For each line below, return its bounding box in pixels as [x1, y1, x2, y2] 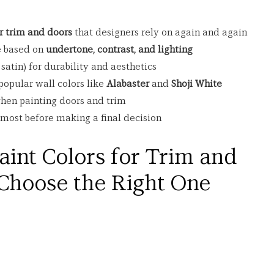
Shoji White [171, 80, 222, 89]
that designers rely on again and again [72, 28, 247, 37]
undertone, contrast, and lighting [46, 45, 193, 54]
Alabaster [106, 80, 149, 89]
